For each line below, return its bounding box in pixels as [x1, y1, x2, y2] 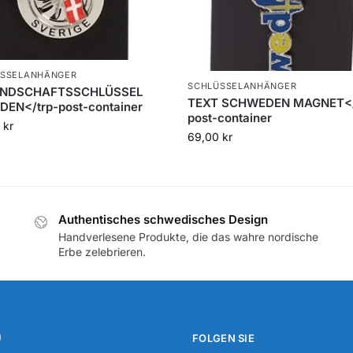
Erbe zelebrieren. [58, 244, 147, 258]
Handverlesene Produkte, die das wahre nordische [58, 229, 319, 243]
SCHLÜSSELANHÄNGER [188, 80, 297, 91]
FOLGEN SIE [192, 332, 255, 345]
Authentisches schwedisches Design [58, 211, 269, 227]
